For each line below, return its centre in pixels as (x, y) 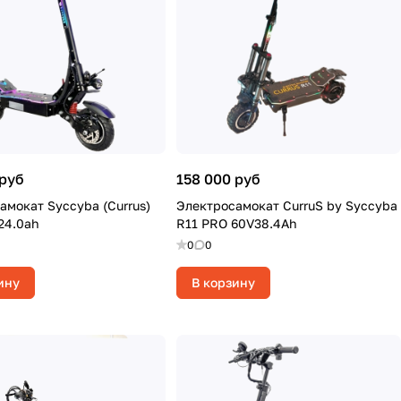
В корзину (223, 282)
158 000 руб (218, 179)
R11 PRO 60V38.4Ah (237, 223)
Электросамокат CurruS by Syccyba (287, 205)
